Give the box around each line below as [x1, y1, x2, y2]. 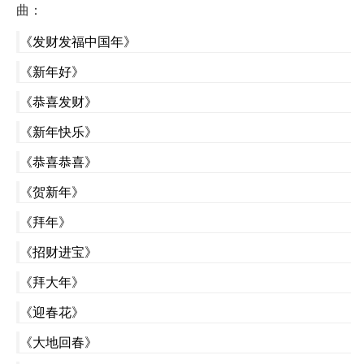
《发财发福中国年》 [19, 32, 136, 51]
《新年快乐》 [19, 122, 97, 141]
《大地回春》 [19, 332, 97, 352]
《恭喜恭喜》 [19, 152, 97, 171]
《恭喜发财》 [19, 92, 97, 111]
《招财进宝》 [19, 242, 97, 262]
